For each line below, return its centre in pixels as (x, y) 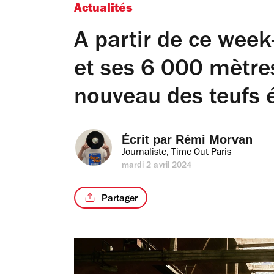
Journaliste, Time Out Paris (176, 153)
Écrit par (149, 139)
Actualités (103, 10)
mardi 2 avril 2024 (157, 166)
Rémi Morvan (214, 139)
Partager (119, 199)
